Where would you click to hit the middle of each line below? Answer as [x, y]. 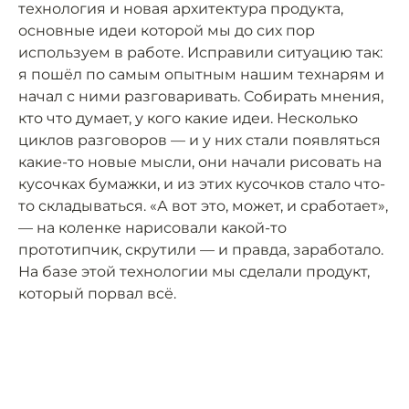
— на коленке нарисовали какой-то [152, 228]
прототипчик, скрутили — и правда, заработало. [201, 250]
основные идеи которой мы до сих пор [167, 31]
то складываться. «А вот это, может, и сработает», [203, 206]
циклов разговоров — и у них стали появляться [199, 140]
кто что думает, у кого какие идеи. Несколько [188, 118]
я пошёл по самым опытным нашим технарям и [201, 74]
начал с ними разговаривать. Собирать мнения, [201, 96]
